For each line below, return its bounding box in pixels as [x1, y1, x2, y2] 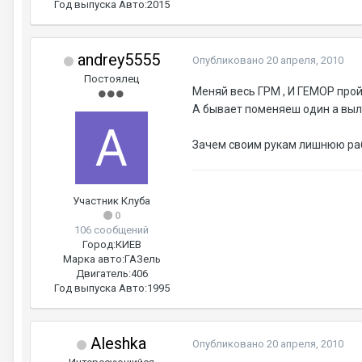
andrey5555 [73, 50, 160, 69]
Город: [82, 238, 116, 250]
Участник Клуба [73, 195, 150, 207]
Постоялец [84, 73, 139, 85]
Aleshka [86, 334, 146, 353]
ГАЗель [124, 253, 161, 265]
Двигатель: [75, 267, 131, 280]
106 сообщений [74, 224, 149, 236]
